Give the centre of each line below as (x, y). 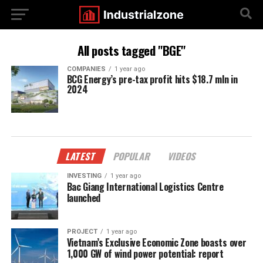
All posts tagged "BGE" (131, 50)
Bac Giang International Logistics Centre (145, 187)
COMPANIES (86, 69)
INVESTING (84, 176)
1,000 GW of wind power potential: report (145, 254)
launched (84, 198)
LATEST (81, 156)
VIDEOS (183, 156)
